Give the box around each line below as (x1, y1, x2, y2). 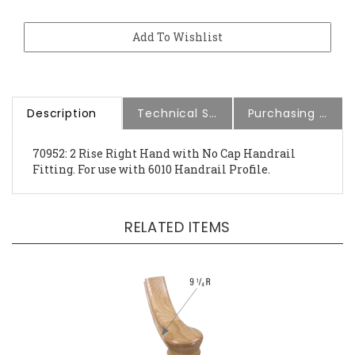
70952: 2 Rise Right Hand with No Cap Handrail (32, 132, 296, 148)
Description (27, 92, 97, 109)
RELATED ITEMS (124, 204, 231, 224)
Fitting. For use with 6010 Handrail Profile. (32, 148, 270, 164)
